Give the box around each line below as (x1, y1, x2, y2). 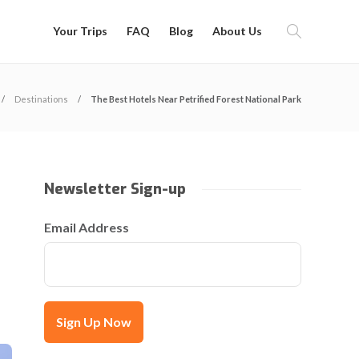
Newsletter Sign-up (44, 179, 187, 199)
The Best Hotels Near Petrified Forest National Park (91, 94, 301, 104)
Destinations (14, 94, 68, 104)
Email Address (44, 220, 130, 235)
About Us (212, 24, 262, 38)
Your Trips (53, 24, 107, 38)
